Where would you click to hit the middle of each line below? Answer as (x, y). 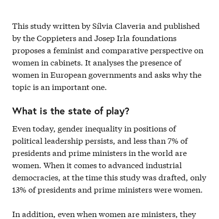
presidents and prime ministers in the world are (99, 152)
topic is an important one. (60, 86)
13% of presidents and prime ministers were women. (108, 189)
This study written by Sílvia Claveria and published (106, 25)
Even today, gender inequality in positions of (94, 128)
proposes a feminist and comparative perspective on (108, 50)
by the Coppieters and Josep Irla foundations (94, 37)
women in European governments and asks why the (107, 74)
